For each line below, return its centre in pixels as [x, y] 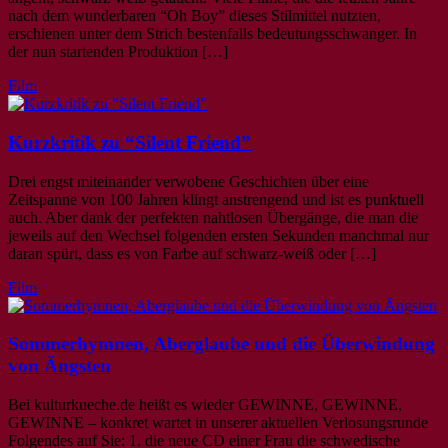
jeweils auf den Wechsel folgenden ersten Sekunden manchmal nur [218, 235]
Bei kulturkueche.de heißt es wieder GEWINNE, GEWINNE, [205, 405]
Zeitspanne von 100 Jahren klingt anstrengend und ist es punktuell [216, 199]
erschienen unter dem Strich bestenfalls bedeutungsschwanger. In [212, 34]
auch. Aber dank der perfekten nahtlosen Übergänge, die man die [213, 217]
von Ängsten [59, 366]
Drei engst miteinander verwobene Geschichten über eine [188, 181]
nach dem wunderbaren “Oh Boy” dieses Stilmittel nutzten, [194, 16]
